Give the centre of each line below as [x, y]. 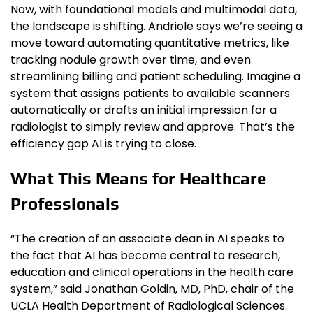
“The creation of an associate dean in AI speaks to [147, 239]
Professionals [65, 204]
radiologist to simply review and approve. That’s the [153, 127]
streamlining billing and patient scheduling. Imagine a [155, 77]
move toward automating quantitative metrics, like [150, 43]
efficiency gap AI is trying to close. [103, 144]
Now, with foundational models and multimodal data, [154, 10]
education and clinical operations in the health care [152, 272]
